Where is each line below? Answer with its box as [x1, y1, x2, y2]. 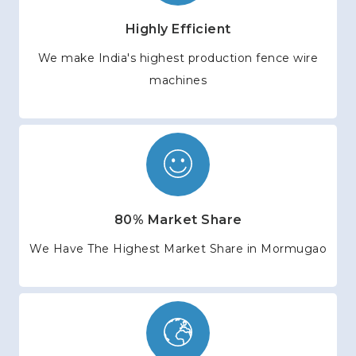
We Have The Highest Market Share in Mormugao [29, 242, 327, 257]
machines [149, 73, 207, 88]
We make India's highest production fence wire [37, 51, 319, 66]
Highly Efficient [125, 21, 231, 37]
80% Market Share [114, 212, 242, 228]
